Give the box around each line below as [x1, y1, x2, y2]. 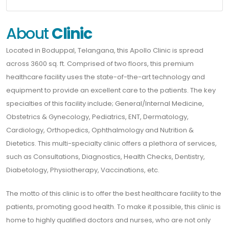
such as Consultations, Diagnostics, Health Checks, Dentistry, [6, 151, 205, 162]
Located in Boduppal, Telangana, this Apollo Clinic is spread [6, 45, 203, 55]
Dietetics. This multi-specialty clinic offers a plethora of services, [6, 138, 217, 148]
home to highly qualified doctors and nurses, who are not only [6, 215, 211, 225]
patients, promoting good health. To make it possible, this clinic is [6, 201, 221, 212]
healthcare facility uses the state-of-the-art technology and [6, 72, 205, 82]
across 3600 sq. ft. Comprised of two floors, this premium [6, 58, 194, 68]
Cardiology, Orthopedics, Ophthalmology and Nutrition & [6, 125, 194, 135]
